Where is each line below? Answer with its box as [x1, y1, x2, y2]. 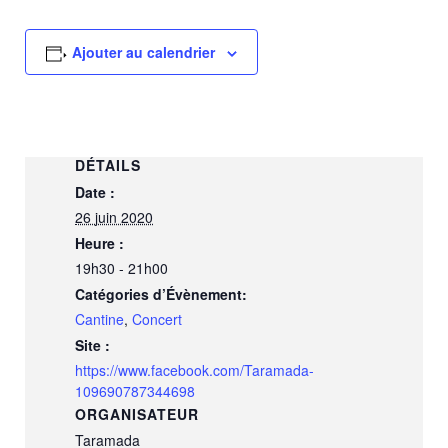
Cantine [75, 308, 124, 329]
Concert [132, 308, 182, 329]
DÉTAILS [75, 154, 141, 175]
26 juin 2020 [75, 206, 153, 227]
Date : [75, 181, 115, 202]
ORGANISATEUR [75, 403, 199, 424]
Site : [75, 334, 110, 355]
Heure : [75, 232, 124, 253]
